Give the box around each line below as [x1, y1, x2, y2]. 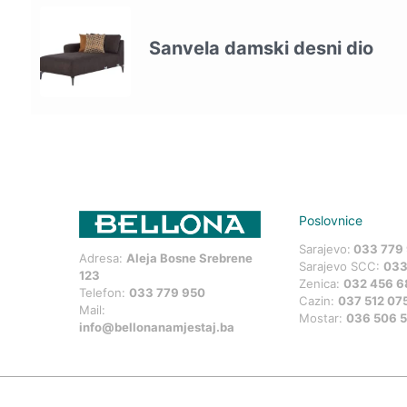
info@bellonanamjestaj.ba [79, 320, 235, 335]
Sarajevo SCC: [299, 259, 384, 274]
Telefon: [79, 285, 130, 301]
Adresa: [79, 251, 127, 266]
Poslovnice [299, 212, 363, 228]
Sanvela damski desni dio [148, 36, 373, 59]
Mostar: [299, 311, 347, 326]
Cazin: [299, 293, 339, 309]
